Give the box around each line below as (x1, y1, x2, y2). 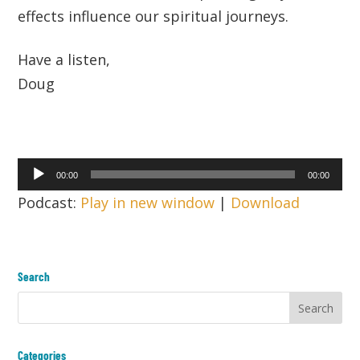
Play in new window (80, 193, 215, 213)
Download (231, 193, 301, 213)
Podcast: (18, 193, 81, 213)
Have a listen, (18, 50, 111, 70)
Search (18, 269, 51, 284)
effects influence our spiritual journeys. (18, 6, 289, 27)
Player (17, 184, 60, 204)
